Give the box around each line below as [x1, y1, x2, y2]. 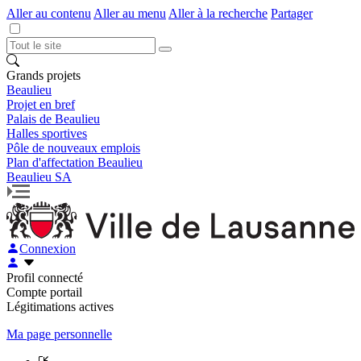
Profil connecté [6, 270, 83, 284]
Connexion [19, 241, 76, 255]
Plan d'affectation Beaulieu [6, 156, 143, 169]
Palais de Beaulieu [6, 112, 100, 126]
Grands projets [6, 68, 81, 82]
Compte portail [6, 284, 82, 299]
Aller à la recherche [168, 6, 268, 20]
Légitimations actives [6, 299, 114, 313]
